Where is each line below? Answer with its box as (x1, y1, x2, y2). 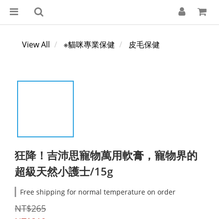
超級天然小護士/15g (15, 164, 113, 178)
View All (22, 39, 50, 50)
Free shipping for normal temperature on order (20, 187, 175, 197)
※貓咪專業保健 (64, 39, 115, 50)
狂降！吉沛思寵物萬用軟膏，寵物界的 (15, 148, 197, 162)
